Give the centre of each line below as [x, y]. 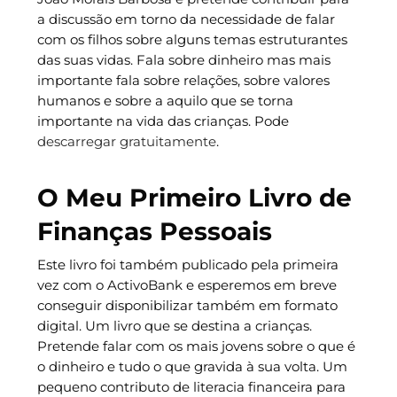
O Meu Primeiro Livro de [194, 197]
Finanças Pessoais [154, 231]
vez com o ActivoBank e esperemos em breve [187, 284]
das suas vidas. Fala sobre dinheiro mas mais [183, 60]
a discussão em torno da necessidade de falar [186, 19]
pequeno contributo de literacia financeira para [191, 386]
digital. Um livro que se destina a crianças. [174, 325]
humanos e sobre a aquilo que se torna [165, 101]
